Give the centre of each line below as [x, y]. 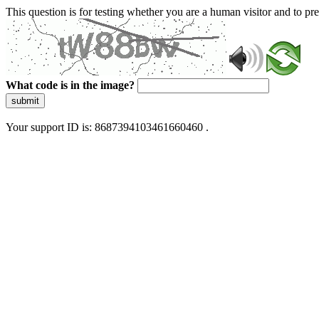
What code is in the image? [70, 85]
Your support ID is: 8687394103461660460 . [107, 127]
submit [25, 101]
